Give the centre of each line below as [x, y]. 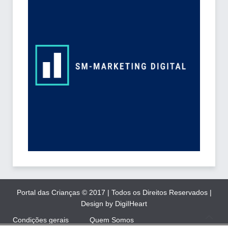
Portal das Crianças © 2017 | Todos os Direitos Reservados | [114, 193]
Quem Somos [112, 220]
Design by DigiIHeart [114, 204]
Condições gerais [41, 220]
